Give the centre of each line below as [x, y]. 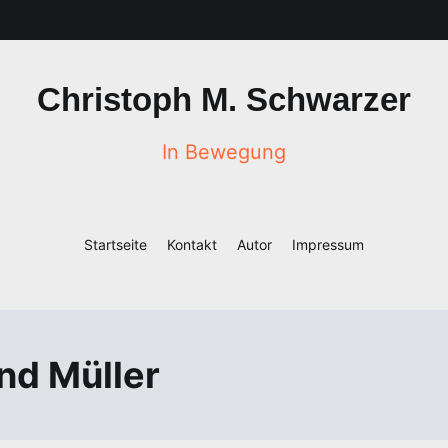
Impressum [328, 244]
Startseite [115, 244]
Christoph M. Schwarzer [224, 99]
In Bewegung [224, 152]
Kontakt [192, 244]
